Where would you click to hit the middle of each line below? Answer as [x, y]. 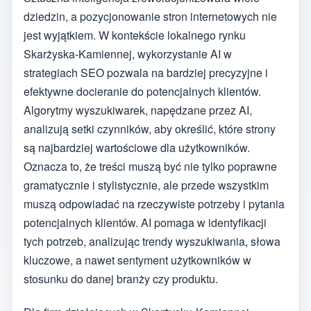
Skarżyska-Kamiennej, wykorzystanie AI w [128, 53]
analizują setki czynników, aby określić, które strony [150, 128]
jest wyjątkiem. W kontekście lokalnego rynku [135, 35]
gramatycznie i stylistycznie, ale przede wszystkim [146, 185]
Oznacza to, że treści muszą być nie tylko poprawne [150, 166]
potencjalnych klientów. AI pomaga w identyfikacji [145, 222]
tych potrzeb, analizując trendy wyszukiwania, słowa [152, 241]
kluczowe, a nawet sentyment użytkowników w [137, 260]
